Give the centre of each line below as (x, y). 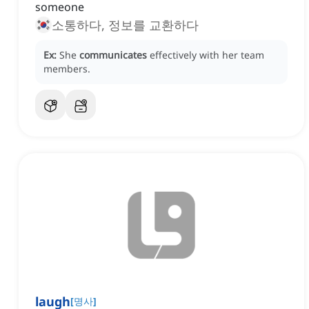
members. (67, 69)
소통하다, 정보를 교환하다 (125, 25)
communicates (113, 55)
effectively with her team (207, 55)
